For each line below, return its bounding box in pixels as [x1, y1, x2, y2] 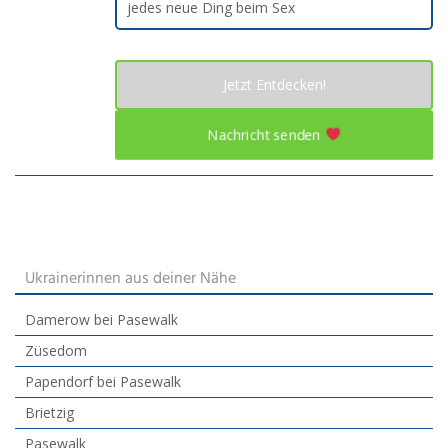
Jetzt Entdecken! [222, 74, 326, 94]
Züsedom [25, 340, 87, 360]
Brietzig [25, 402, 74, 422]
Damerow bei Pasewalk [25, 309, 178, 329]
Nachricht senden [207, 124, 325, 144]
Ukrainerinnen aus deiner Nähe [25, 265, 236, 292]
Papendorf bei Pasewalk [25, 371, 181, 391]
